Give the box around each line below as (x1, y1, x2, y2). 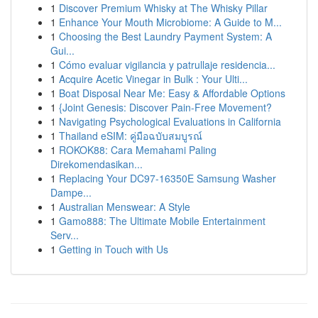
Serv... (50, 228, 79, 242)
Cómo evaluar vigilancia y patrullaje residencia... (59, 57, 275, 72)
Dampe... (50, 185, 92, 199)
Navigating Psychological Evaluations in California (59, 114, 281, 128)
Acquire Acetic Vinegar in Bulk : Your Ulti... (59, 72, 248, 86)
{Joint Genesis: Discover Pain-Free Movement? (59, 100, 272, 114)
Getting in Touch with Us (59, 242, 168, 256)
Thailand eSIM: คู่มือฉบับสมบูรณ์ (59, 128, 202, 143)
